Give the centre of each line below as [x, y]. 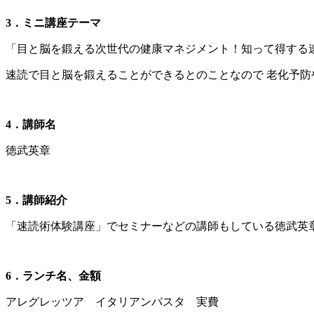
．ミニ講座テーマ [56, 23]
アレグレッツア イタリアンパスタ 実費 [112, 302]
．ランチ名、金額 [56, 276]
